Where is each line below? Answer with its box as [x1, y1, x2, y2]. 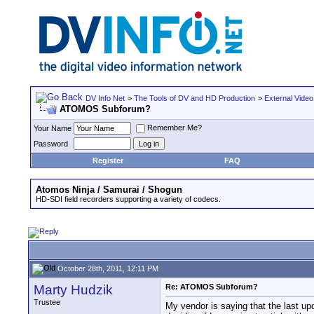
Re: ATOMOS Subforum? [165, 282, 258, 291]
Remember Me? [147, 123, 202, 132]
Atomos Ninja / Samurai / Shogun [36, 184, 182, 195]
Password [34, 139, 68, 148]
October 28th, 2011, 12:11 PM [55, 264, 158, 273]
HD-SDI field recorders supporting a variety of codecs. [36, 195, 221, 203]
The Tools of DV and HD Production [134, 94, 255, 102]
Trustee [34, 298, 60, 306]
